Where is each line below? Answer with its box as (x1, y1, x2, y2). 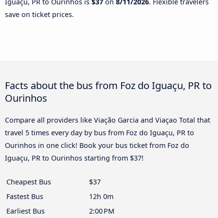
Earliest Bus (6, 206, 45, 216)
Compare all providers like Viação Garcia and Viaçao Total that (5, 115, 210, 125)
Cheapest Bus (6, 177, 51, 187)
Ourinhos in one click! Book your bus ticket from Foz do (5, 141, 189, 150)
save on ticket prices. (5, 9, 74, 19)
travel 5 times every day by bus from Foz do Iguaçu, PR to (5, 128, 194, 138)
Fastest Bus (6, 192, 43, 201)
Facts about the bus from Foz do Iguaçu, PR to (5, 78, 212, 92)
